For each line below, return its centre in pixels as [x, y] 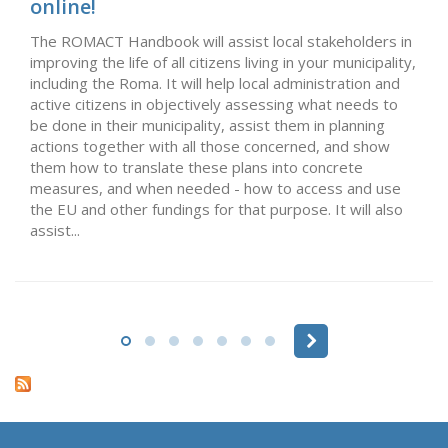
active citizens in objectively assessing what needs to [214, 103]
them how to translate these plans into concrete [196, 166]
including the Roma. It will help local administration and [215, 82]
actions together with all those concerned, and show [210, 145]
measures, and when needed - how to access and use [215, 187]
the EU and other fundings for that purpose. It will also [216, 208]
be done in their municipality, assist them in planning [207, 124]
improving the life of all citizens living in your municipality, [223, 61]
